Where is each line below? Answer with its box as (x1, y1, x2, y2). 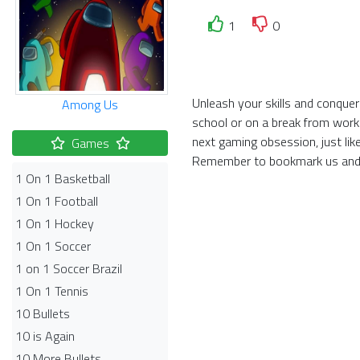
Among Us (62, 95, 118, 114)
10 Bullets (15, 304, 70, 323)
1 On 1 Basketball (15, 169, 110, 188)
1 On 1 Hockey (15, 214, 94, 233)
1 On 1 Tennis (15, 281, 88, 301)
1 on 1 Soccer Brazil (15, 259, 122, 278)
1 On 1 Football (15, 191, 98, 211)
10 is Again (15, 326, 75, 346)
